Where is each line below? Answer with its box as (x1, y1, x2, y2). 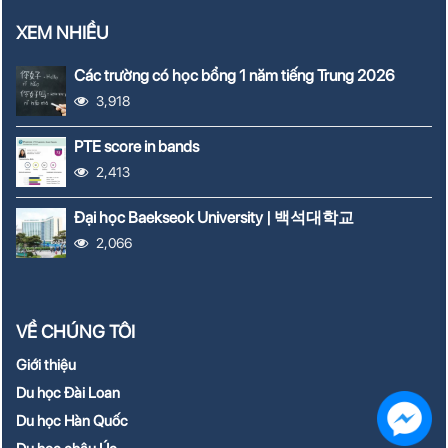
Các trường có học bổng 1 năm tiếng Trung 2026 (74, 66, 399, 86)
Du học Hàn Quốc (16, 412, 129, 431)
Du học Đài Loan (16, 384, 121, 403)
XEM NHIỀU (16, 22, 110, 44)
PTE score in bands (74, 137, 200, 157)
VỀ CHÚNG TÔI (16, 321, 136, 343)
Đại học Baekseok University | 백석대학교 (74, 208, 355, 228)
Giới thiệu (16, 356, 77, 375)
